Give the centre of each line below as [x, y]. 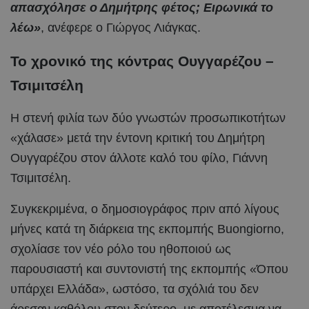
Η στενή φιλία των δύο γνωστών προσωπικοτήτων [148, 118]
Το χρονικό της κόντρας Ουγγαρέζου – [142, 61]
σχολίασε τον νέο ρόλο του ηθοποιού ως [121, 249]
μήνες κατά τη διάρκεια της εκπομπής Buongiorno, [147, 229]
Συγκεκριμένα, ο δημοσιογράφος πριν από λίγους [145, 209]
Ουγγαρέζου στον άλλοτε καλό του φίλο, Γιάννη [139, 158]
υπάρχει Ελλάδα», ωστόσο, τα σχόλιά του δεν [134, 289]
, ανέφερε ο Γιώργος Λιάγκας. [121, 27]
